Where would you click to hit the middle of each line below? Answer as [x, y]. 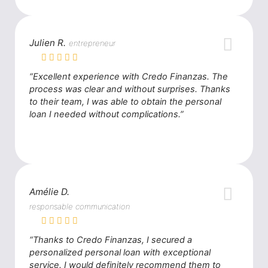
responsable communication [80, 206]
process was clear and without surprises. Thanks [130, 89]
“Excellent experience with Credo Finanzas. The [129, 77]
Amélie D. [50, 191]
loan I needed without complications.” [107, 115]
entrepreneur [92, 43]
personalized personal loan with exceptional [120, 252]
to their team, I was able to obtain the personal [126, 102]
